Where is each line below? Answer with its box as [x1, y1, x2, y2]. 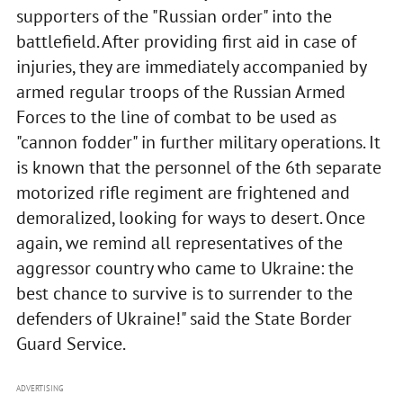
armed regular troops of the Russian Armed [15, 80, 345, 104]
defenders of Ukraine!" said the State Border [15, 307, 352, 331]
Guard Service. [15, 332, 126, 356]
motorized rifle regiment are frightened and [15, 181, 350, 205]
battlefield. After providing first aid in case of [15, 30, 356, 54]
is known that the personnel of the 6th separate [15, 156, 381, 180]
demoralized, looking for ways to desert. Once [15, 206, 365, 230]
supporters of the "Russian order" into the [15, 4, 332, 29]
